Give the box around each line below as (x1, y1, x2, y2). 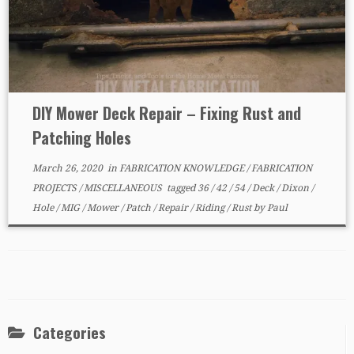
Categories (33, 321, 106, 344)
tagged (164, 183, 198, 194)
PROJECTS (32, 183, 79, 194)
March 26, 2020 (32, 163, 103, 174)
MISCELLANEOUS (83, 183, 164, 194)
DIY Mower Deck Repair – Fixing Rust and (32, 101, 301, 125)
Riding (194, 202, 227, 213)
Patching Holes (32, 126, 131, 149)
